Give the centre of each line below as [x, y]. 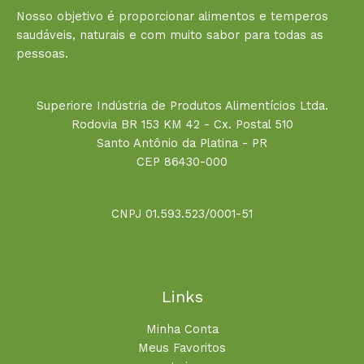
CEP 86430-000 [182, 161]
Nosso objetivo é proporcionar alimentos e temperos [172, 16]
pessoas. [42, 53]
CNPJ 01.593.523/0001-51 [182, 213]
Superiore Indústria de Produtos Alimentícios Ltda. [182, 105]
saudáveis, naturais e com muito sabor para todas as [170, 35]
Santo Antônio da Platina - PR [182, 143]
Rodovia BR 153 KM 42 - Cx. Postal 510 [182, 124]
